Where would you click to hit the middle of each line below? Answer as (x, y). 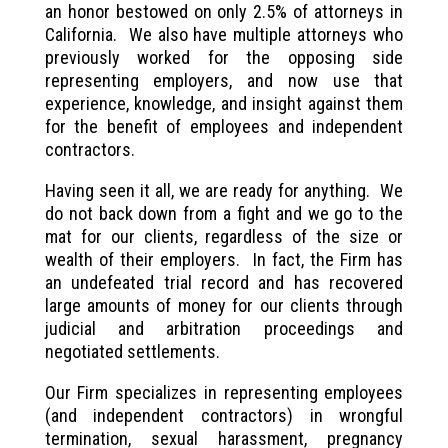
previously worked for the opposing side (224, 57)
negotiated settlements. (132, 351)
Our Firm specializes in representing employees (224, 392)
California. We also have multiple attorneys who (224, 34)
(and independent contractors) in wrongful (224, 415)
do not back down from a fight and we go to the (224, 213)
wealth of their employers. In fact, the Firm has (224, 259)
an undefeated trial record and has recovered (224, 282)
